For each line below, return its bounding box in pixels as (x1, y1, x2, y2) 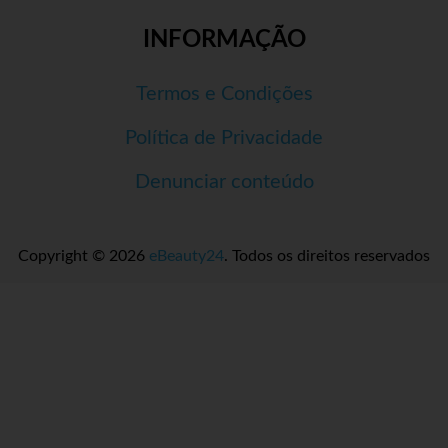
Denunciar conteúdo (134, 172, 314, 193)
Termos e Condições (135, 84, 313, 105)
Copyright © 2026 (18, 248, 149, 265)
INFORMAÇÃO (142, 28, 306, 53)
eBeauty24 (149, 248, 224, 265)
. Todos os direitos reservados (224, 248, 430, 265)
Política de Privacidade (125, 128, 323, 149)
